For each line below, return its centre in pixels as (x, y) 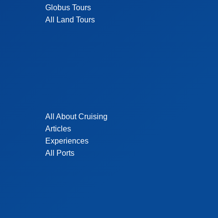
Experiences (67, 141)
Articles (58, 129)
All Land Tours (70, 20)
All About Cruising (77, 117)
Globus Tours (68, 8)
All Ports (60, 153)
